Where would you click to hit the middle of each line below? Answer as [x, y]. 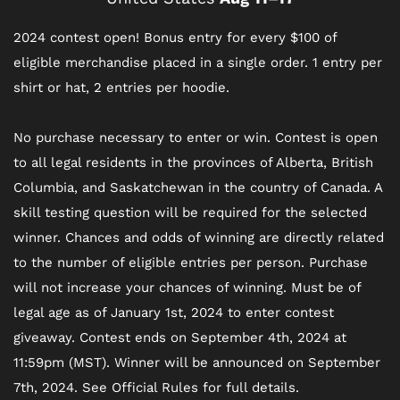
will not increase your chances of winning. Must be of [187, 287]
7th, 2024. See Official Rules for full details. [156, 387]
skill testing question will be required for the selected [190, 212]
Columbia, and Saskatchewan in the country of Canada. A [198, 187]
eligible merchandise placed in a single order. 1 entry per [198, 62]
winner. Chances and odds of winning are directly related [199, 237]
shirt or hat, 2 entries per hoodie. [121, 87]
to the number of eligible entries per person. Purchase [191, 262]
